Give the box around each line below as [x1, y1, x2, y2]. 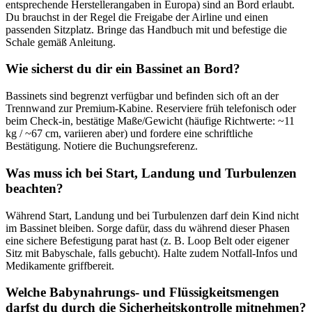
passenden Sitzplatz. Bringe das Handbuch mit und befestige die [6, 23, 287, 36]
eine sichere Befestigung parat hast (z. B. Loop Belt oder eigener [6, 234, 289, 247]
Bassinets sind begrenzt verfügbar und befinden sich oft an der [6, 90, 279, 102]
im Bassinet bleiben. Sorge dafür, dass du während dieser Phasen [6, 221, 290, 234]
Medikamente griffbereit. [6, 259, 114, 272]
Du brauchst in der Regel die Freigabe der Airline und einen [6, 10, 268, 23]
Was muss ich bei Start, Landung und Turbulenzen [6, 165, 297, 180]
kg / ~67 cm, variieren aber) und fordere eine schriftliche [6, 127, 253, 140]
